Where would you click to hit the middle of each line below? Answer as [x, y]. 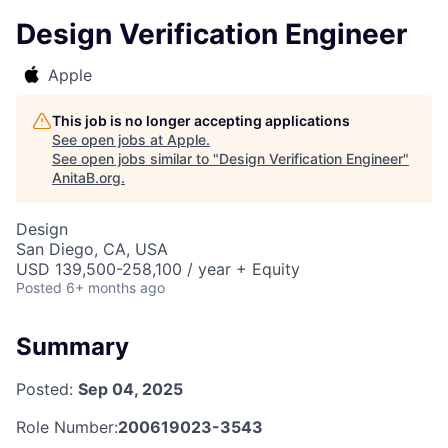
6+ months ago [115, 287]
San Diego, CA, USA [92, 249]
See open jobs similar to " [135, 158]
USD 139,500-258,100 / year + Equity [158, 269]
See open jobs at [109, 139]
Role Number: [67, 426]
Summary [72, 346]
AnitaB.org [86, 177]
